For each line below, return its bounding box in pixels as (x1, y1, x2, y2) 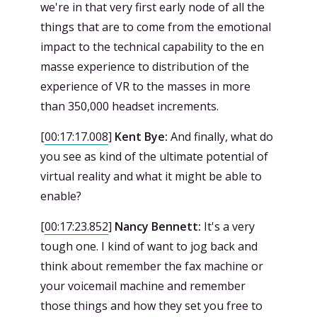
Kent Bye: (115, 128, 168, 144)
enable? (40, 188, 81, 204)
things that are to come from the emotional (40, 18, 271, 35)
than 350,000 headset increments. (40, 98, 219, 114)
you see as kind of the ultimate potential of (40, 148, 268, 164)
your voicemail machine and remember (40, 277, 246, 294)
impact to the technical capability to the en (40, 38, 264, 54)
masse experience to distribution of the (40, 58, 249, 74)
